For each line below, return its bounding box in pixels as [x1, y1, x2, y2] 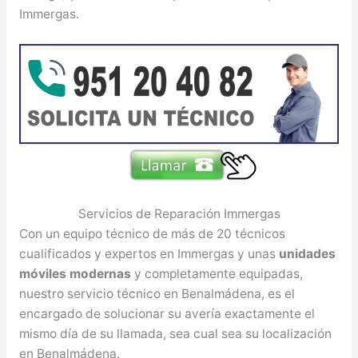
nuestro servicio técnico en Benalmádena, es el [18, 286, 295, 301]
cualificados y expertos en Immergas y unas [18, 246, 279, 261]
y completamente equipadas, [130, 266, 303, 281]
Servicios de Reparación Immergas [78, 206, 280, 221]
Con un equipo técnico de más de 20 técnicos [18, 226, 285, 241]
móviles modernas [18, 266, 131, 281]
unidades [278, 246, 336, 261]
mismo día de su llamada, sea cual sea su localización [18, 326, 332, 341]
